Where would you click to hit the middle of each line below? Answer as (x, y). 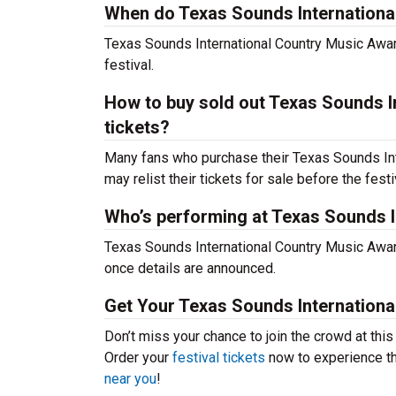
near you (130, 379)
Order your (138, 358)
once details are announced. (190, 268)
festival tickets (219, 358)
